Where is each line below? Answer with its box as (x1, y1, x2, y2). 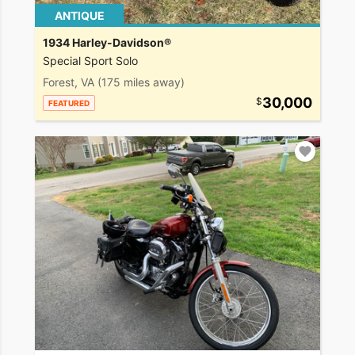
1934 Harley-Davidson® (43, 36, 171, 50)
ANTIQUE (54, 9, 105, 23)
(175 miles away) (97, 75, 185, 90)
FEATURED (48, 98, 90, 109)
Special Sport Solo (43, 54, 138, 68)
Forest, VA (43, 75, 94, 90)
